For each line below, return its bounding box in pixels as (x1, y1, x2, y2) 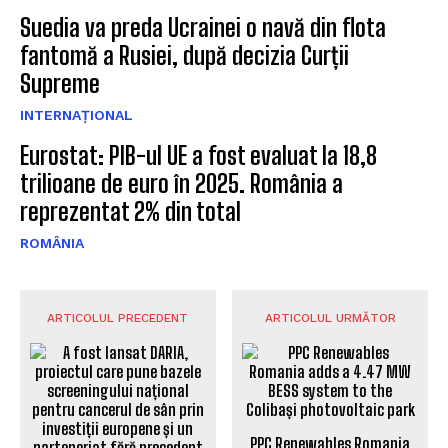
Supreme (20, 68, 100, 98)
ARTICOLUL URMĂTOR (264, 310, 396, 325)
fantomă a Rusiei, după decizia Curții (20, 40, 349, 70)
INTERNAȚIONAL (20, 106, 133, 123)
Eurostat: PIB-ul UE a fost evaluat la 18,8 (20, 140, 377, 170)
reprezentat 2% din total (20, 196, 241, 226)
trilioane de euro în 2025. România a (20, 168, 343, 198)
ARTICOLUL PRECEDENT (47, 310, 189, 325)
